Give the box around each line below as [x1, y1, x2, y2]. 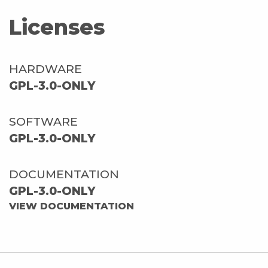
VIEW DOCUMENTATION [9, 200, 134, 212]
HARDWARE [9, 61, 82, 76]
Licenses [9, 14, 105, 40]
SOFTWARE [9, 114, 78, 129]
